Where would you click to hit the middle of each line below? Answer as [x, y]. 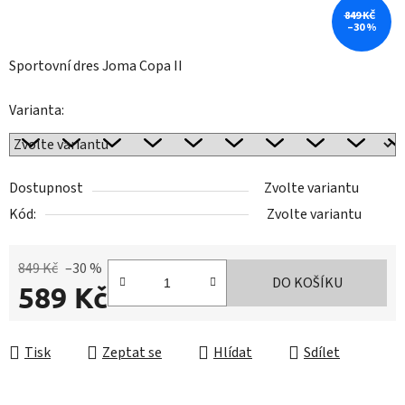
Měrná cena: [54, 326]
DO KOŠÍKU [307, 283]
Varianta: [37, 111]
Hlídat [233, 353]
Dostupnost [46, 188]
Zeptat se [132, 353]
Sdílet [322, 353]
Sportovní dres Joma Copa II [96, 66]
